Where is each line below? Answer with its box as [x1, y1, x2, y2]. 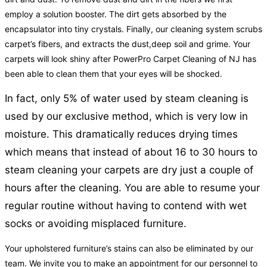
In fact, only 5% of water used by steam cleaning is [5, 92, 249, 105]
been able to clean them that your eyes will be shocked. [5, 69, 222, 79]
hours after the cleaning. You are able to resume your [5, 182, 260, 194]
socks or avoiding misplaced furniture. [5, 218, 187, 230]
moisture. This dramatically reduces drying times [5, 128, 238, 141]
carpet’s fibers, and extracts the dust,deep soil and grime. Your [5, 39, 250, 49]
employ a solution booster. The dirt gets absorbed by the [5, 9, 226, 20]
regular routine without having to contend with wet [5, 200, 247, 212]
